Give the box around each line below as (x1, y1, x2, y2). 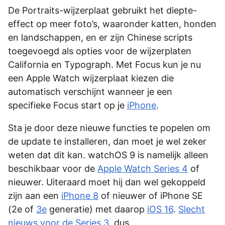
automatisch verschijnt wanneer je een (8, 86, 172, 97)
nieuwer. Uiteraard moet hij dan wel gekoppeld (8, 176, 205, 187)
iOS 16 (147, 203, 173, 214)
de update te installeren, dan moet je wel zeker (8, 136, 206, 147)
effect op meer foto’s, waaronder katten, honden (8, 18, 216, 29)
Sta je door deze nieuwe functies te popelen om (8, 122, 210, 133)
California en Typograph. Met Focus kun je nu (8, 59, 201, 70)
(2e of (8, 203, 36, 214)
